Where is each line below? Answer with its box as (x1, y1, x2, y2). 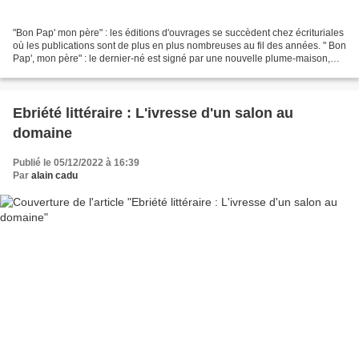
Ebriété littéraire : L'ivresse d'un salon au (13, 105, 293, 122)
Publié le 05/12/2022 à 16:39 (13, 157, 139, 169)
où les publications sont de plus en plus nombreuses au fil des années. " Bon (13, 40, 346, 52)
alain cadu (31, 170, 78, 182)
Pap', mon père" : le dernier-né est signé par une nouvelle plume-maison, (13, 53, 330, 65)
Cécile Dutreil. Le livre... (13, 66, 116, 78)
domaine (13, 125, 72, 142)
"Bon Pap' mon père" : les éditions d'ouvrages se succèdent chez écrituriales (13, 27, 344, 39)
